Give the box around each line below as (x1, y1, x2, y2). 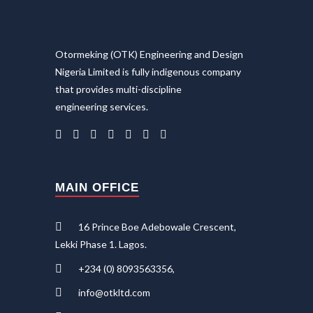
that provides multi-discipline (55, 82, 182, 95)
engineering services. (55, 100, 148, 112)
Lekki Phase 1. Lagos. (55, 238, 147, 250)
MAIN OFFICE (55, 180, 139, 194)
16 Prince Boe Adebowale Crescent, (76, 220, 236, 233)
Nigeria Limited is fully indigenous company (55, 65, 241, 78)
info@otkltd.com (76, 286, 150, 299)
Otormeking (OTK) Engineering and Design (55, 48, 243, 60)
